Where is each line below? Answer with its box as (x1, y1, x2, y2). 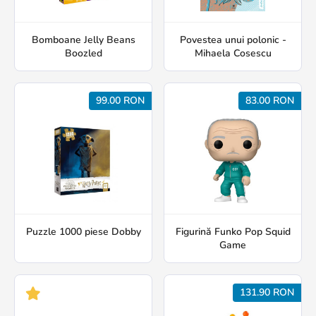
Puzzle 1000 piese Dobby (25, 225, 141, 239)
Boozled (64, 47, 102, 61)
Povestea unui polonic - (179, 33, 286, 47)
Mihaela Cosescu (194, 47, 272, 61)
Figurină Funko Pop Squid (175, 225, 291, 239)
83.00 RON (245, 94, 294, 108)
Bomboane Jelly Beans (31, 33, 135, 47)
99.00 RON (96, 94, 145, 108)
